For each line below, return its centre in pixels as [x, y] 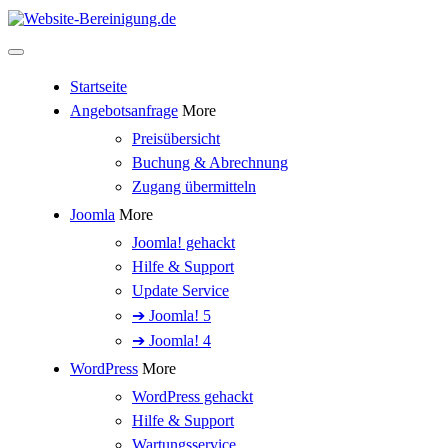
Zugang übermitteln [194, 186]
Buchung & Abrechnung [210, 162]
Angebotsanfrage [124, 110]
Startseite [98, 86]
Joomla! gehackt [183, 242]
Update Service [180, 290]
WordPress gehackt [192, 396]
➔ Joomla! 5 [171, 315]
